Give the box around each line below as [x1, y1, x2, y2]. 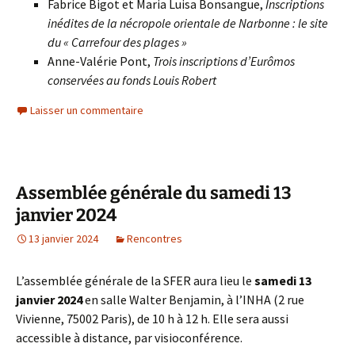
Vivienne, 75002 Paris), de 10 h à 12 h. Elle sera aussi [16, 311, 288, 326]
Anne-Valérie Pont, [48, 53, 153, 69]
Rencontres [127, 231, 182, 246]
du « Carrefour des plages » [48, 34, 187, 50]
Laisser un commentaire [30, 103, 143, 117]
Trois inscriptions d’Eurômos [153, 53, 295, 69]
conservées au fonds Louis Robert [48, 72, 216, 88]
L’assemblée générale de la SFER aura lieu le [16, 273, 254, 288]
